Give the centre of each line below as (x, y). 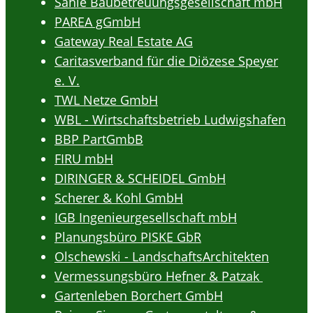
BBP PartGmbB (99, 139)
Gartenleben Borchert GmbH (139, 296)
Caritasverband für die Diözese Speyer (166, 61)
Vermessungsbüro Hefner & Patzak (159, 276)
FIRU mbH (84, 159)
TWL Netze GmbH (106, 100)
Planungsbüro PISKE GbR (128, 237)
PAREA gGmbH (97, 22)
